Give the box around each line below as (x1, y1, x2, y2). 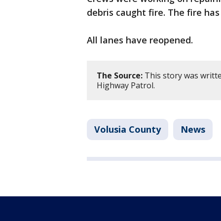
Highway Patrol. (97, 80, 157, 91)
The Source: (97, 70, 143, 81)
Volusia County (94, 123, 161, 136)
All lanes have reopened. (87, 34, 193, 46)
